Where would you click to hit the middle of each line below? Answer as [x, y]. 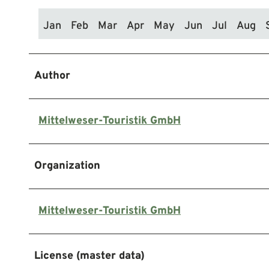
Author [52, 76]
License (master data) [89, 256]
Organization [67, 166]
